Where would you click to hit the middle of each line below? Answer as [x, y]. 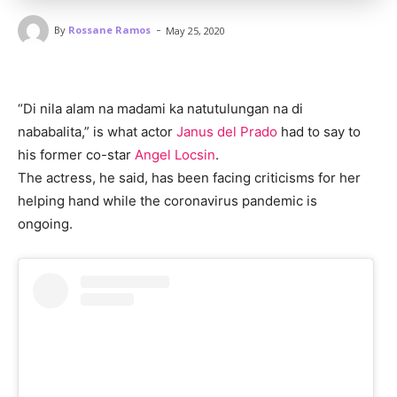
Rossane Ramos [109, 30]
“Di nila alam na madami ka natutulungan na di [160, 108]
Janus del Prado [227, 131]
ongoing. [47, 223]
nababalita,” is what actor [97, 131]
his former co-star [76, 154]
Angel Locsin [175, 154]
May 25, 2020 [195, 30]
